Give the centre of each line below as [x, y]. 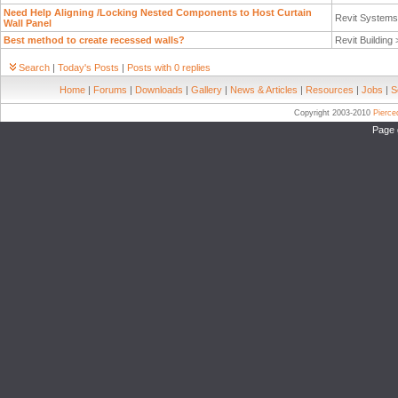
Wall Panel [28, 23]
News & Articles [264, 90]
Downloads [159, 90]
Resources [330, 90]
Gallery [207, 90]
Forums [110, 90]
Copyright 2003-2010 [334, 113]
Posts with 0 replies [169, 68]
